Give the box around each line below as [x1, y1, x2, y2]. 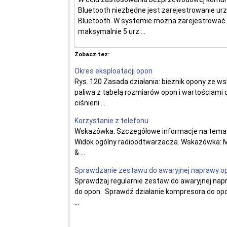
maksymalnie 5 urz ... [78, 27, 145, 35]
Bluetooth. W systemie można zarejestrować [78, 17, 225, 25]
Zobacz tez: [74, 51, 109, 58]
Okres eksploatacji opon [74, 67, 153, 75]
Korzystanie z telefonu [74, 117, 148, 125]
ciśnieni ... [74, 99, 105, 107]
